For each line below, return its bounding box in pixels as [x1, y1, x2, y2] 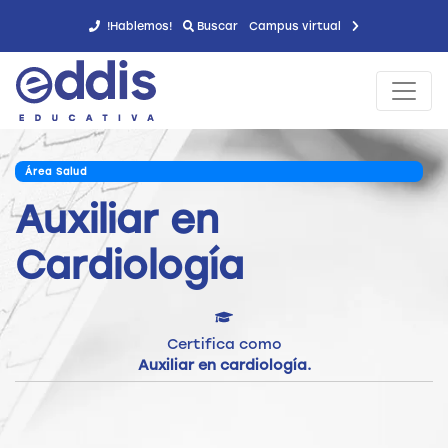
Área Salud [24, 166, 88, 178]
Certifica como [166, 335, 282, 354]
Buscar [194, 19, 239, 34]
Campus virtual [249, 19, 345, 34]
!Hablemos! [103, 19, 172, 34]
